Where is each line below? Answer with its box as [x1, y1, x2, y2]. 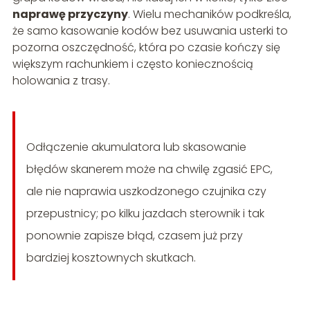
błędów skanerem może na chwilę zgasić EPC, [26, 161, 273, 178]
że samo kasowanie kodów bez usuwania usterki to [12, 23, 288, 39]
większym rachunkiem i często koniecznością [12, 56, 253, 73]
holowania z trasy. [12, 73, 110, 89]
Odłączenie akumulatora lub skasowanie [26, 139, 246, 156]
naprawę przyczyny [12, 6, 128, 23]
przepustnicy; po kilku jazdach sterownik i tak [26, 206, 264, 222]
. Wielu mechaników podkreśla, [127, 6, 291, 23]
